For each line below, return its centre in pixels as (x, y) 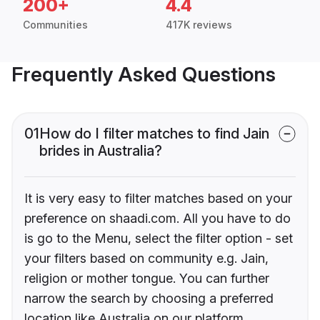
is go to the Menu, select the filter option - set (159, 239)
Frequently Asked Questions (144, 75)
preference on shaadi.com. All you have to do (157, 219)
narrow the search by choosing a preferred (149, 299)
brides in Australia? (101, 151)
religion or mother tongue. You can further (147, 279)
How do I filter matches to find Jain (154, 134)
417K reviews (199, 25)
